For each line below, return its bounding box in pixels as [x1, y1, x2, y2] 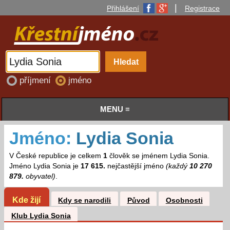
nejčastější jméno [105, 162, 166, 170]
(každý [165, 162, 189, 170]
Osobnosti [165, 196, 203, 204]
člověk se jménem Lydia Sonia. [107, 152, 209, 160]
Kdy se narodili [58, 196, 111, 204]
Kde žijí [12, 195, 41, 204]
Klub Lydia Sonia [11, 212, 71, 220]
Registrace [185, 4, 220, 12]
